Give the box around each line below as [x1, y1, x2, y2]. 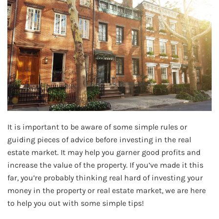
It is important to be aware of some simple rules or [7, 122, 187, 131]
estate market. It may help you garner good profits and [7, 147, 200, 157]
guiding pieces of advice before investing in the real [7, 134, 191, 144]
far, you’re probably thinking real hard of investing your [7, 173, 203, 182]
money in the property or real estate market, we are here [7, 185, 206, 195]
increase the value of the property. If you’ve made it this [7, 160, 203, 170]
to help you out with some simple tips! [7, 198, 144, 208]
